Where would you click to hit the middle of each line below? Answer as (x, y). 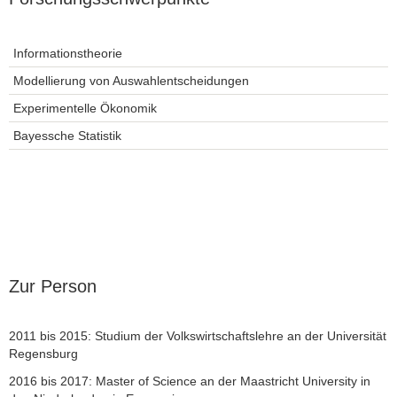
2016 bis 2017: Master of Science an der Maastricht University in (190, 381)
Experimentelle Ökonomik (85, 108)
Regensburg (43, 354)
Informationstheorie (68, 53)
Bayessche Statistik (67, 135)
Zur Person (53, 286)
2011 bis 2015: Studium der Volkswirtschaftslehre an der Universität (198, 336)
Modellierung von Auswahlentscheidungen (131, 80)
